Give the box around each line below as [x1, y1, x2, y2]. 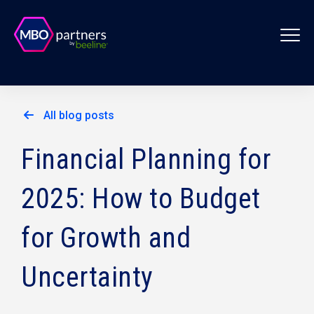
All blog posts [43, 109, 114, 122]
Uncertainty [21, 261, 153, 294]
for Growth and [21, 221, 191, 254]
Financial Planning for [21, 143, 271, 176]
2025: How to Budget [21, 182, 261, 215]
